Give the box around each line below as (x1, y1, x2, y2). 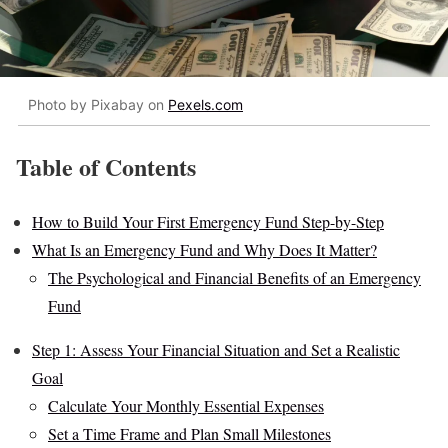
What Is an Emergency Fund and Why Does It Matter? (32, 239, 377, 261)
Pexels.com (168, 95, 243, 113)
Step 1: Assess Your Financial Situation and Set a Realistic (32, 339, 400, 361)
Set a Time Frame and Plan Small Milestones (48, 423, 331, 445)
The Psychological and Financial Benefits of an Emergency (48, 267, 421, 289)
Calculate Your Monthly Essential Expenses (48, 395, 324, 417)
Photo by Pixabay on (28, 95, 168, 113)
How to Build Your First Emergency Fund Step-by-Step (32, 211, 384, 233)
